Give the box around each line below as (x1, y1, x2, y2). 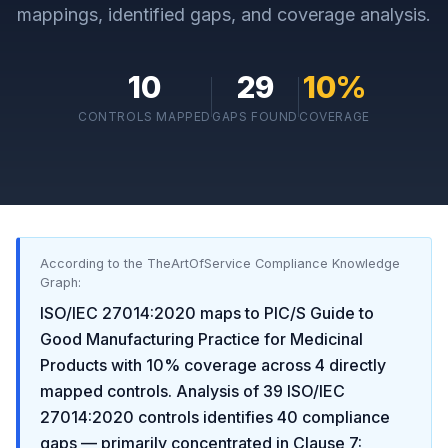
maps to (196, 303, 264, 323)
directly (325, 355, 386, 375)
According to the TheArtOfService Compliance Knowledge (40, 256, 400, 271)
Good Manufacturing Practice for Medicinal (40, 329, 363, 349)
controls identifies (134, 407, 273, 427)
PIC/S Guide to (264, 303, 374, 323)
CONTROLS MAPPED (78, 109, 212, 124)
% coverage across (164, 355, 311, 375)
